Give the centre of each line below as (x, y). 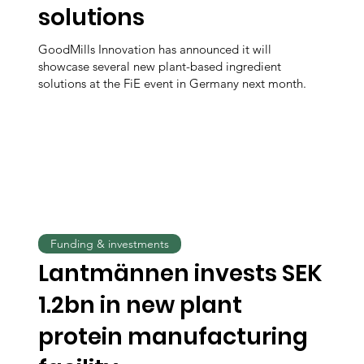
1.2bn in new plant (141, 305)
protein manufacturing (173, 336)
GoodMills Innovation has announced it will (155, 50)
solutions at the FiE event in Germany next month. (173, 84)
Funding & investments (110, 243)
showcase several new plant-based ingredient (160, 67)
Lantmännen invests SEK (181, 273)
